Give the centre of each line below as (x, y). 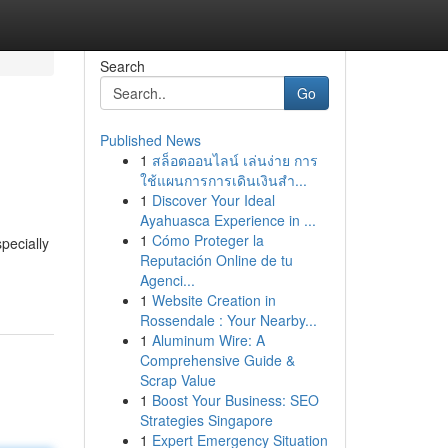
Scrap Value (177, 380)
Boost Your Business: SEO (235, 400)
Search (122, 66)
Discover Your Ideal (213, 200)
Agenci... (167, 280)
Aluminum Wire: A (208, 340)
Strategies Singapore (206, 420)
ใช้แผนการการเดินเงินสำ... (223, 180)
